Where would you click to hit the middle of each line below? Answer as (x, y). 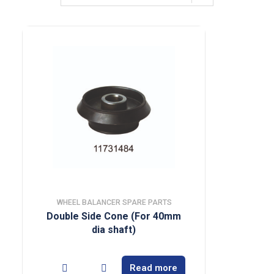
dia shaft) (114, 230)
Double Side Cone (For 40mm (114, 216)
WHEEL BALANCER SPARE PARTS (114, 202)
